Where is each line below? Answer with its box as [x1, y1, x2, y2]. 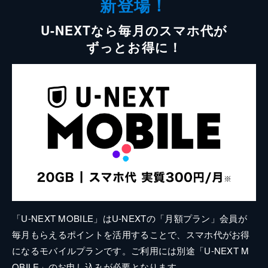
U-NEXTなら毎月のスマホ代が [41, 20, 227, 39]
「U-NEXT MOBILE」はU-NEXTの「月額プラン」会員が [12, 212, 247, 225]
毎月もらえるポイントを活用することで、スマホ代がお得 [12, 228, 250, 241]
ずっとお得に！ [86, 37, 182, 56]
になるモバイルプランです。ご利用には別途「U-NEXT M [12, 244, 249, 257]
